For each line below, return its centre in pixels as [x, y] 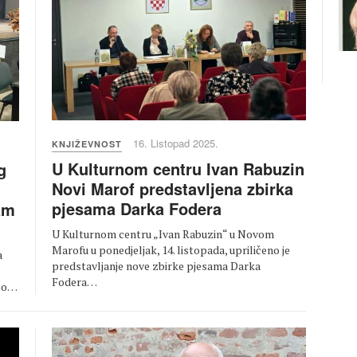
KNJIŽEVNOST [87, 144]
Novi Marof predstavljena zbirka [173, 189]
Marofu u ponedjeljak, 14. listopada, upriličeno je [171, 250]
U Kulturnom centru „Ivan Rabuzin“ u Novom [163, 234]
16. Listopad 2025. [176, 143]
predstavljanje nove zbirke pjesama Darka [156, 266]
